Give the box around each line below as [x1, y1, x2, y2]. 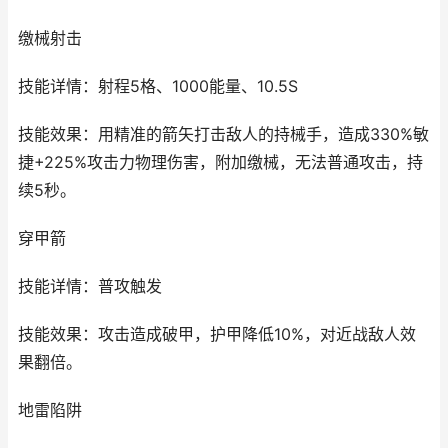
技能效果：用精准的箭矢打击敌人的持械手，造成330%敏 [18, 125, 429, 144]
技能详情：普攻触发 [18, 277, 162, 296]
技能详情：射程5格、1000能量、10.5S [18, 77, 298, 96]
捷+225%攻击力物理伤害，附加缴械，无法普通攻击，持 [18, 153, 423, 172]
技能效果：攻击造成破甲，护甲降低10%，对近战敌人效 [18, 325, 416, 344]
